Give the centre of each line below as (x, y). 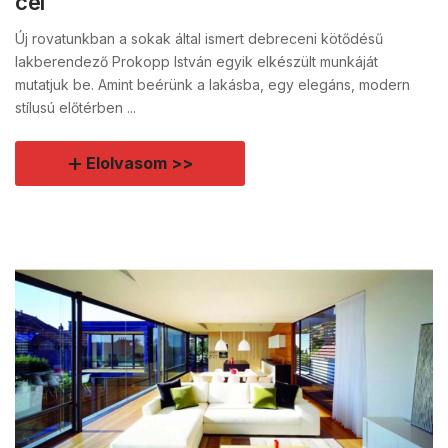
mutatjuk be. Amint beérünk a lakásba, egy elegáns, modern (212, 85)
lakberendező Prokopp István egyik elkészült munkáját (196, 62)
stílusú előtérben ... (75, 108)
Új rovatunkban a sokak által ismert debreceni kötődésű (199, 39)
